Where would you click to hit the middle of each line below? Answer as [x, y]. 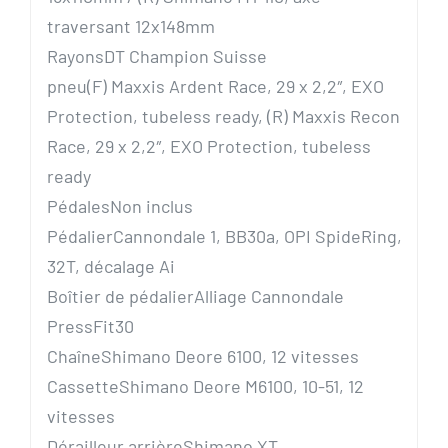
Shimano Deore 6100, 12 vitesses [229, 355]
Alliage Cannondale [268, 295]
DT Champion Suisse [185, 55]
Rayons [75, 55]
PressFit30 [90, 325]
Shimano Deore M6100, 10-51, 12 [241, 385]
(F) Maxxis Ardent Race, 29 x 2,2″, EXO [235, 85]
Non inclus [151, 205]
